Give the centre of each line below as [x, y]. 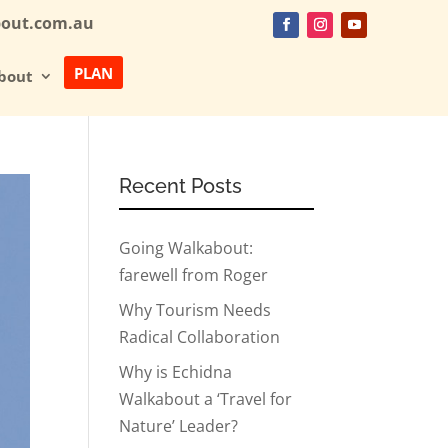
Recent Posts [181, 186]
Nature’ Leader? [179, 426]
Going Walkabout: [186, 248]
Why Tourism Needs [195, 310]
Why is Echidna [176, 372]
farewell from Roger [194, 275]
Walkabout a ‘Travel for [206, 399]
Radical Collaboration [200, 337]
